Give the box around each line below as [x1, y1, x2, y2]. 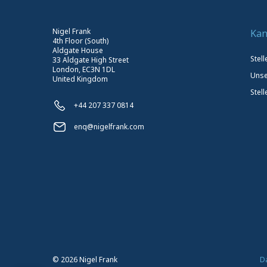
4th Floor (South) [52, 35, 108, 46]
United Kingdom [52, 73, 108, 84]
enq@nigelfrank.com [74, 121, 144, 132]
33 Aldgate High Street [52, 54, 129, 65]
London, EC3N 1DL [52, 64, 115, 74]
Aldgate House [52, 45, 103, 55]
